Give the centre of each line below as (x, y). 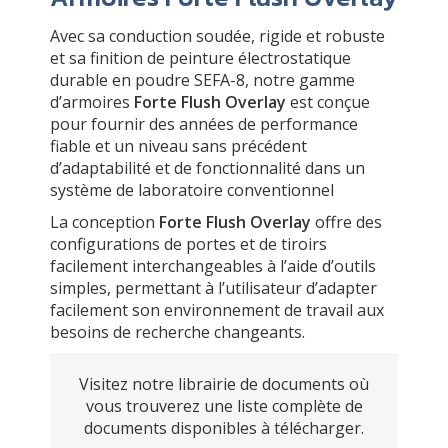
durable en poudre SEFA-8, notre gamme (202, 80)
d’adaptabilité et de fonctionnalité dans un (207, 168)
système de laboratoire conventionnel (192, 190)
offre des (346, 222)
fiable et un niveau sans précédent (178, 146)
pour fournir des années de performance (204, 124)
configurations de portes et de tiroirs (188, 244)
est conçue (328, 102)
